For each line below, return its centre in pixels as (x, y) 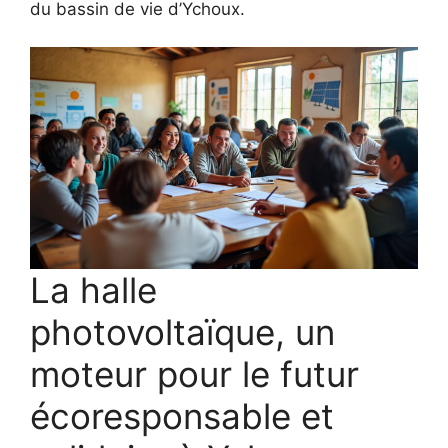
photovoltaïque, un (182, 331)
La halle (93, 289)
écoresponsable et (182, 415)
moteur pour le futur (194, 373)
